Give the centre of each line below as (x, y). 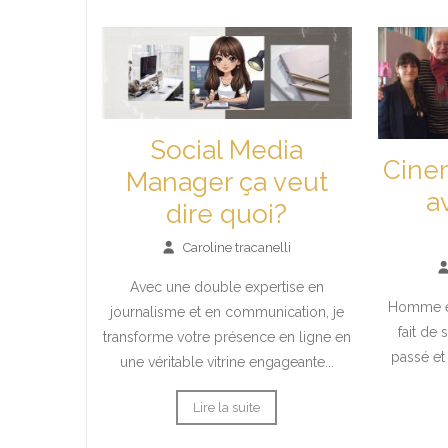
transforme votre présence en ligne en (226, 337)
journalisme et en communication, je (226, 312)
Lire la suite (227, 408)
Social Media (227, 150)
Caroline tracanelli (236, 248)
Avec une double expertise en (226, 287)
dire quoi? (227, 214)
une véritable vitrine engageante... (226, 362)
